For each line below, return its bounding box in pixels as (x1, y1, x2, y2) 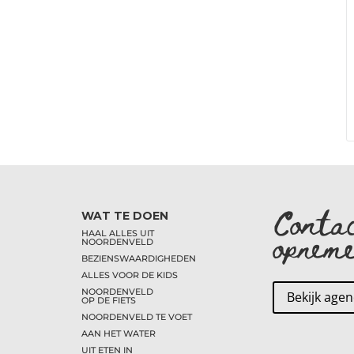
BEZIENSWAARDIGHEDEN (81, 252, 197, 264)
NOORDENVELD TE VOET (81, 311, 193, 322)
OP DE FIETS (81, 294, 137, 306)
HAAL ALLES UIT (81, 227, 155, 239)
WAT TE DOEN (81, 208, 169, 223)
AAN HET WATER (81, 327, 156, 339)
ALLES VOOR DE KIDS (81, 269, 179, 281)
